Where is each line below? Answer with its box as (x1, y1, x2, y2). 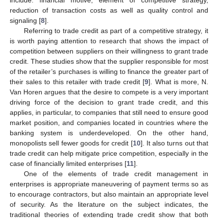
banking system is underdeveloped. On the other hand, (10, 128, 208, 137)
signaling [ (10, 16, 41, 24)
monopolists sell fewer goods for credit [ (10, 139, 133, 147)
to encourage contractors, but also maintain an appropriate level (10, 190, 208, 198)
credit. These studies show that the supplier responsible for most (10, 57, 208, 65)
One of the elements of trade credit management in (23, 169, 208, 178)
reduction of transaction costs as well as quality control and (10, 6, 208, 14)
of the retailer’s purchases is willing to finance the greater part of (10, 67, 208, 75)
